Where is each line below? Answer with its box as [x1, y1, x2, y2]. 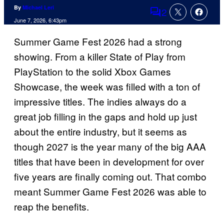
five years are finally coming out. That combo [14, 169, 206, 183]
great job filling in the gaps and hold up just [14, 109, 197, 123]
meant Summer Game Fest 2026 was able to [14, 184, 206, 198]
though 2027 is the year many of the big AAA [14, 139, 206, 153]
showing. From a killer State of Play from [14, 49, 185, 63]
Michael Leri [22, 3, 54, 11]
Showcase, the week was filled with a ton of [14, 79, 200, 93]
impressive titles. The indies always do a [14, 94, 186, 108]
